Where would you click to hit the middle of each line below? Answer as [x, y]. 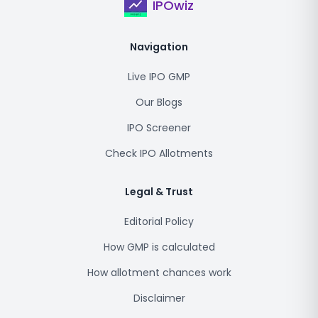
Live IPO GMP [159, 77]
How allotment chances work [159, 273]
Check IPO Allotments [159, 153]
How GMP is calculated [159, 247]
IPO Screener [159, 128]
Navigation [159, 47]
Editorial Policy [159, 221]
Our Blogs [159, 102]
